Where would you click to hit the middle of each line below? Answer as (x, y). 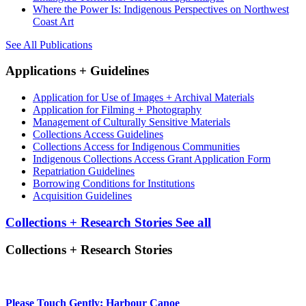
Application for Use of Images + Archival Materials (143, 98)
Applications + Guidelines (77, 71)
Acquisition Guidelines (82, 196)
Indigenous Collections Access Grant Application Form (152, 159)
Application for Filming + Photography (117, 110)
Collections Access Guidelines (98, 135)
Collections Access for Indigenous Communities (136, 147)
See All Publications (49, 44)
